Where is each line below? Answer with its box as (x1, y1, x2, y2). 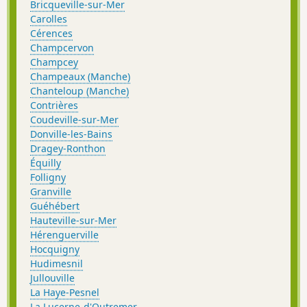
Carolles (30, 12, 67, 26)
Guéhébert (30, 199, 79, 213)
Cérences (30, 27, 73, 40)
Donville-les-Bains (30, 127, 112, 141)
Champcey (30, 56, 78, 69)
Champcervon (30, 41, 94, 55)
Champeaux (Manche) (30, 70, 130, 84)
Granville (30, 185, 71, 199)
